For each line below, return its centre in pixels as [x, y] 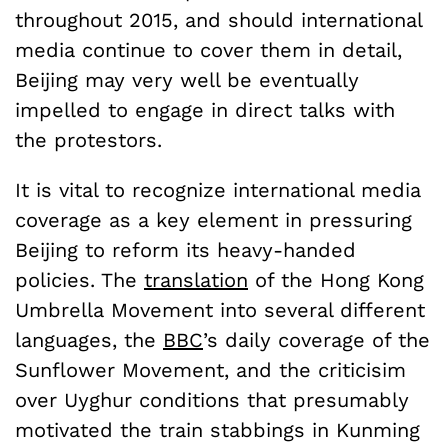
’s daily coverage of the [316, 339]
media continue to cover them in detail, [208, 49]
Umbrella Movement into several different [220, 309]
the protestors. [88, 139]
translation [196, 279]
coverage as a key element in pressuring [213, 219]
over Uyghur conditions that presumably [212, 399]
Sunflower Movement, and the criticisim [210, 369]
